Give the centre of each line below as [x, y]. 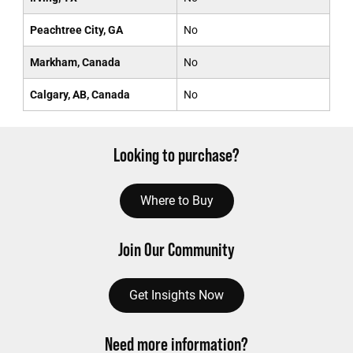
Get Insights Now [176, 295]
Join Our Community [176, 249]
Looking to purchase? [176, 155]
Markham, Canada [75, 62]
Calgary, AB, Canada [80, 95]
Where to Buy [176, 201]
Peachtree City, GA [76, 30]
